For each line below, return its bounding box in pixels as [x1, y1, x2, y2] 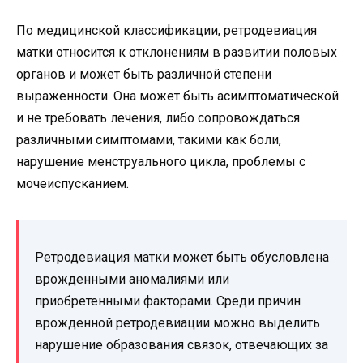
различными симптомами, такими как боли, [16, 131, 281, 147]
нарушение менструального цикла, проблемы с [16, 153, 305, 169]
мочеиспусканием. [16, 175, 129, 191]
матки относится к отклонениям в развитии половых [16, 44, 337, 60]
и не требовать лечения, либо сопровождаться [16, 109, 300, 126]
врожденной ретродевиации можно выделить [35, 314, 320, 331]
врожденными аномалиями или [35, 271, 229, 287]
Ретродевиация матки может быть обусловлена [35, 249, 329, 265]
